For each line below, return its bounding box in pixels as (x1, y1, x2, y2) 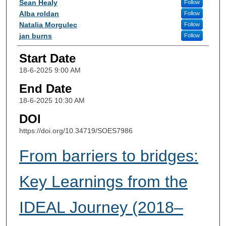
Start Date (19, 51, 76, 66)
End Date (19, 82, 72, 96)
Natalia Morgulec (19, 20, 77, 29)
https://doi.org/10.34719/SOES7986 (19, 126, 133, 135)
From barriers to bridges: (19, 147, 198, 165)
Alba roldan (19, 9, 59, 18)
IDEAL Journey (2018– (19, 198, 183, 217)
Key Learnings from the (19, 173, 188, 191)
